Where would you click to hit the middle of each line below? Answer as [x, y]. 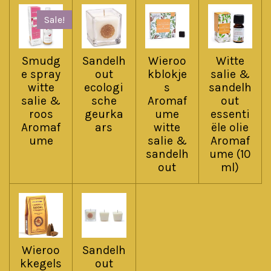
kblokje [167, 74]
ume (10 [230, 154]
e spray [41, 74]
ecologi [104, 88]
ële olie [230, 128]
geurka [104, 114]
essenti [230, 114]
